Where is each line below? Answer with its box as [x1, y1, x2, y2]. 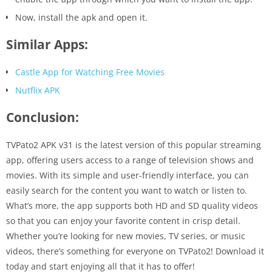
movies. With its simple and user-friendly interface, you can [6, 169, 249, 181]
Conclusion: [6, 108, 79, 126]
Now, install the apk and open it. [15, 11, 148, 23]
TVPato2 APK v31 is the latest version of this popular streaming [6, 138, 261, 151]
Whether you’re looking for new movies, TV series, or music [6, 229, 245, 242]
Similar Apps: [6, 35, 88, 53]
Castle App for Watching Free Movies [15, 66, 165, 78]
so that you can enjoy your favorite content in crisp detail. [6, 214, 240, 226]
